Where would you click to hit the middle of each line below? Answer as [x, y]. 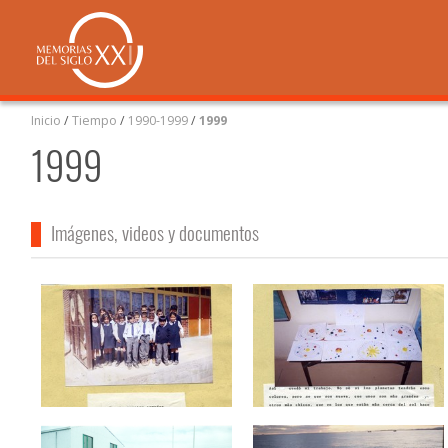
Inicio [46, 120]
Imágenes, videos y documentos [154, 232]
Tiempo [95, 120]
